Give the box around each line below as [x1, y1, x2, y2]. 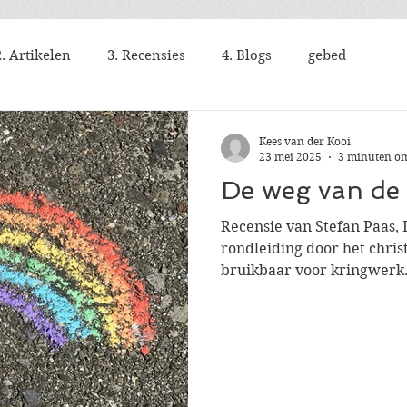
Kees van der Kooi [259, 134, 351, 148]
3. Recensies [107, 46, 185, 64]
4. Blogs [222, 46, 272, 64]
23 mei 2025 [259, 150, 322, 164]
